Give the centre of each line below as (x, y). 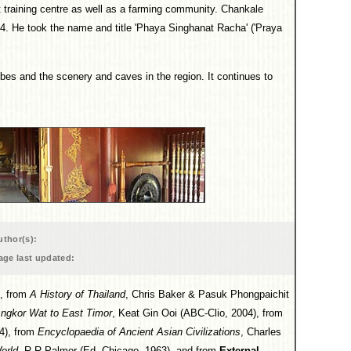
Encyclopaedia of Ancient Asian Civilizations (139, 332)
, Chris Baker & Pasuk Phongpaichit (207, 294)
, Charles (261, 332)
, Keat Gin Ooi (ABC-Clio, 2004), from (197, 313)
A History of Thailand (78, 294)
